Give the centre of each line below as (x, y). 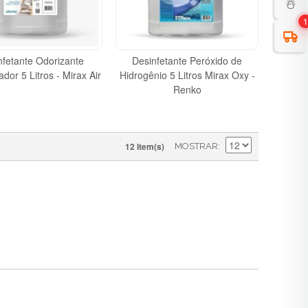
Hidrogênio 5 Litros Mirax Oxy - (187, 75)
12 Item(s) (145, 146)
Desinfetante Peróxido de (187, 60)
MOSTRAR (196, 146)
